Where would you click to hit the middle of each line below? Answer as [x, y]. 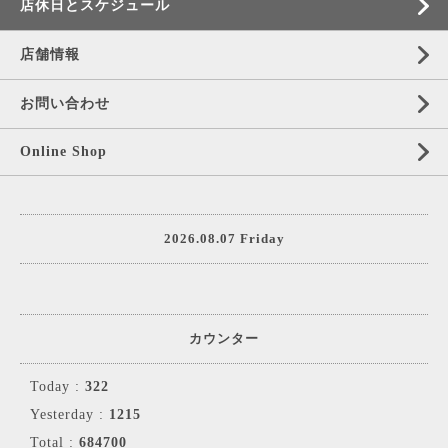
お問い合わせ [65, 103]
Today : [57, 386]
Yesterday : [69, 414]
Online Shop [63, 151]
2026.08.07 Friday [224, 238]
